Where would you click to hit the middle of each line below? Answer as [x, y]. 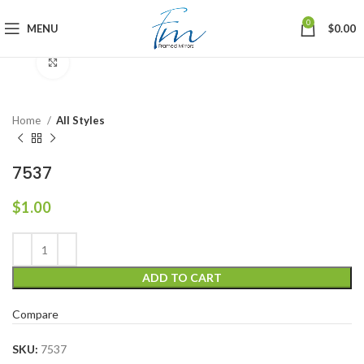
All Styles [80, 120]
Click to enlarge [110, 63]
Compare [35, 314]
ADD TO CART [182, 277]
